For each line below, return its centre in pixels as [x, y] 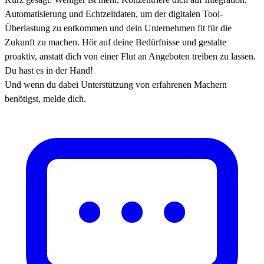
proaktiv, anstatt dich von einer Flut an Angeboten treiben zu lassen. [130, 57]
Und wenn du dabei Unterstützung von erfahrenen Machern [116, 85]
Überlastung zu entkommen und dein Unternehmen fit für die [118, 28]
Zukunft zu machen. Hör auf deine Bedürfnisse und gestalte [115, 42]
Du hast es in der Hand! [49, 71]
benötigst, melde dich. [45, 99]
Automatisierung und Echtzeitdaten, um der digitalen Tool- [114, 14]
